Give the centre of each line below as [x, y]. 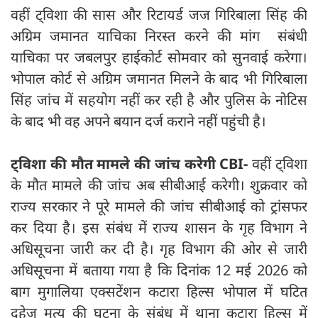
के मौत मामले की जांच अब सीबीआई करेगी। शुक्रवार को [159, 185]
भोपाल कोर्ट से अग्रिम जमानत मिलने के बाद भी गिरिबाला [159, 78]
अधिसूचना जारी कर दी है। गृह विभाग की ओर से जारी [159, 248]
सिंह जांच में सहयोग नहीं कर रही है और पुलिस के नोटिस [159, 99]
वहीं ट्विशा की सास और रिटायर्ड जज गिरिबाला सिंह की [159, 14]
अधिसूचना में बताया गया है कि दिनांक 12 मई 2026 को [159, 270]
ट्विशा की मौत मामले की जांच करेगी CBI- [132, 163]
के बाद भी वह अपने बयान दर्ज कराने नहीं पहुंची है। [140, 121]
